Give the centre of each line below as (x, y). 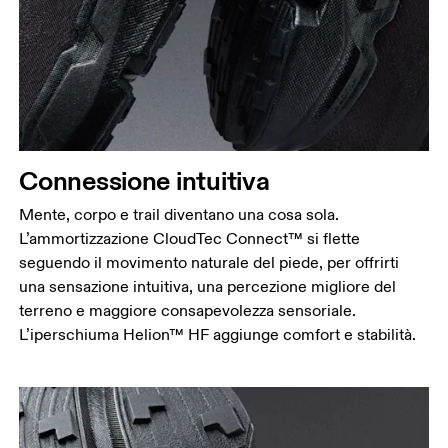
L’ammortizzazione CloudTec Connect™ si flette (190, 239)
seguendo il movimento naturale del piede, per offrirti (209, 263)
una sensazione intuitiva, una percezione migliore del (208, 287)
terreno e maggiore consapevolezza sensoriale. (188, 311)
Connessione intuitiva (144, 181)
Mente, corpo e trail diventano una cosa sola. (179, 215)
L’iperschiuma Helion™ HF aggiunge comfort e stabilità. (218, 335)
